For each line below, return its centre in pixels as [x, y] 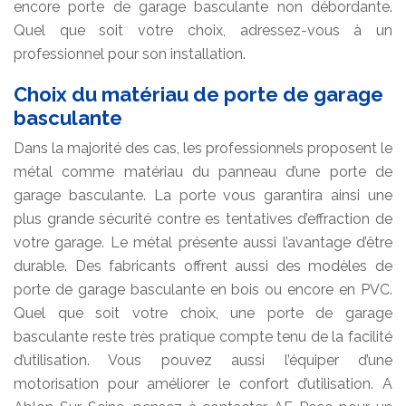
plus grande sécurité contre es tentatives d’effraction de [203, 218]
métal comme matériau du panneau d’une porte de [203, 171]
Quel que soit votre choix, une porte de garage [203, 313]
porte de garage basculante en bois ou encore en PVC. [203, 289]
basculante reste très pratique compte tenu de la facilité [203, 336]
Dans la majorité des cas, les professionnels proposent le [203, 148]
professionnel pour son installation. [130, 53]
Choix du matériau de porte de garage [198, 94]
